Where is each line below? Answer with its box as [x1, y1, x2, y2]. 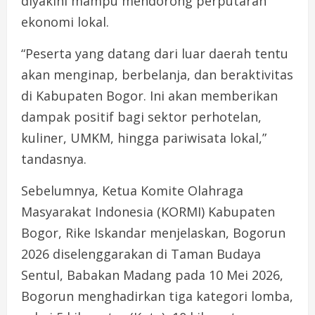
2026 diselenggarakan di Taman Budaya [21, 245, 261, 263]
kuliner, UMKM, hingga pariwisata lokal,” [21, 129, 266, 147]
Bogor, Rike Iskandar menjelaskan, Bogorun [21, 224, 285, 242]
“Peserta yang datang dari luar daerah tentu [21, 45, 288, 63]
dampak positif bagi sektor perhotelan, [21, 108, 262, 126]
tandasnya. [21, 150, 86, 168]
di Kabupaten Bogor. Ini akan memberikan [21, 87, 278, 105]
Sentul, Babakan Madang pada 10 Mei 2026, [21, 266, 283, 284]
